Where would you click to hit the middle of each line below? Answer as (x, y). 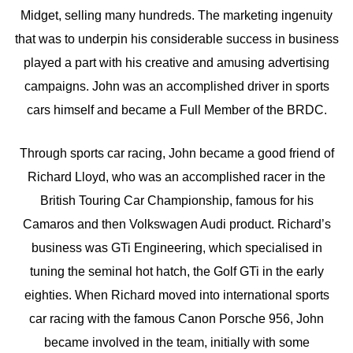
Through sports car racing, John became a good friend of (176, 154)
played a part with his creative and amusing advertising (176, 62)
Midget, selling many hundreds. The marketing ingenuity (176, 15)
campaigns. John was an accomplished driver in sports (176, 86)
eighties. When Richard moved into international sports (176, 295)
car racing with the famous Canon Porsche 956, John (176, 319)
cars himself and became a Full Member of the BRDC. (176, 110)
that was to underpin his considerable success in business (176, 39)
